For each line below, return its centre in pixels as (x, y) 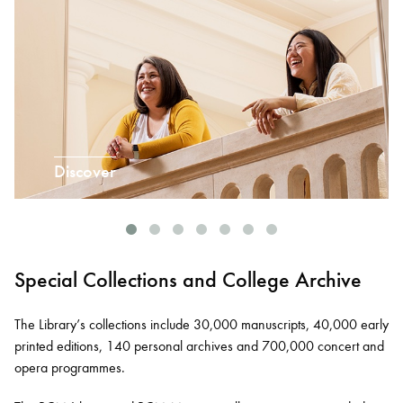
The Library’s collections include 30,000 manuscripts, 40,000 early (201, 325)
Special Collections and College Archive (188, 280)
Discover (85, 172)
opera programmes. (70, 368)
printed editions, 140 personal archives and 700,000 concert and (199, 346)
